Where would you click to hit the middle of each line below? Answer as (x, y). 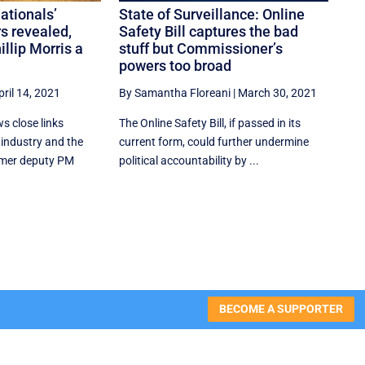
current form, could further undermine (214, 141)
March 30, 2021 (278, 92)
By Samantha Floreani (175, 92)
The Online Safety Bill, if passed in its (210, 123)
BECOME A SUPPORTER (281, 309)
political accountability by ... (189, 160)
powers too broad (176, 65)
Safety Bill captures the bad (209, 31)
